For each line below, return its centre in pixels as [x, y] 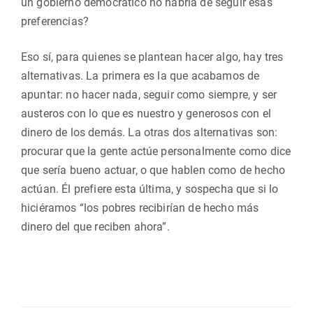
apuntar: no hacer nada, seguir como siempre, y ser [149, 95]
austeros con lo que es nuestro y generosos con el [146, 114]
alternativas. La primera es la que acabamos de [140, 76]
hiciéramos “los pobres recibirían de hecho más [140, 208]
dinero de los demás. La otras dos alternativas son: [150, 132]
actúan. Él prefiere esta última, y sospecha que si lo [150, 189]
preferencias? [55, 21]
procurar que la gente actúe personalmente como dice [156, 151]
